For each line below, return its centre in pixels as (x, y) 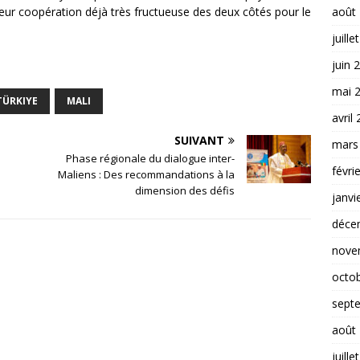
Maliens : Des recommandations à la (147, 174)
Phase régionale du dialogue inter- (151, 158)
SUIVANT (200, 140)
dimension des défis (185, 190)
